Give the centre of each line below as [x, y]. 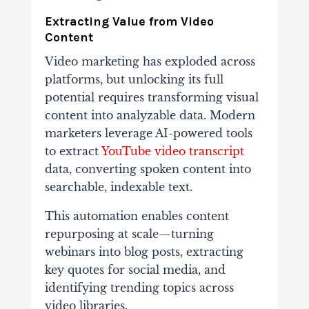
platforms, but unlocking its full [134, 80]
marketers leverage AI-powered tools [148, 133]
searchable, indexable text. [120, 187]
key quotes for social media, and [135, 270]
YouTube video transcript [172, 151]
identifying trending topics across [139, 288]
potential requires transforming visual [151, 98]
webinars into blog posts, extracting [144, 252]
